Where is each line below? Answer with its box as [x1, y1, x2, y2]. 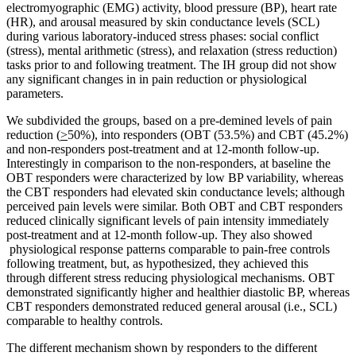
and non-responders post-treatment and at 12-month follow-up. [6, 141, 319, 156]
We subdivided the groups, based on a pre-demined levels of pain [6, 113, 332, 127]
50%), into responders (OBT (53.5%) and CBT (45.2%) [68, 127, 348, 141]
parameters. [6, 86, 64, 100]
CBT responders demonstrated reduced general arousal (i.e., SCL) [6, 299, 337, 313]
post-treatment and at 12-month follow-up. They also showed [6, 227, 312, 242]
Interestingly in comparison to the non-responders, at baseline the [6, 156, 331, 170]
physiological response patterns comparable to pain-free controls [6, 242, 330, 256]
